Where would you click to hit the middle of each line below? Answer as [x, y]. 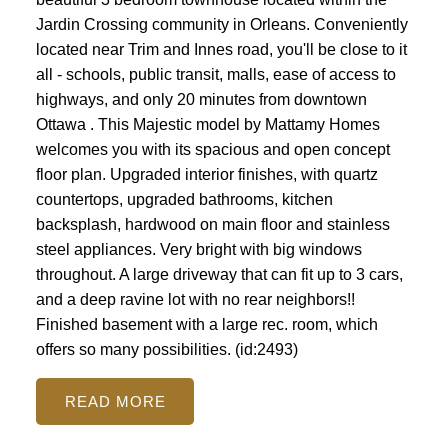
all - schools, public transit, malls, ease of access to [215, 75]
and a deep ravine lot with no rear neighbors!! [195, 300]
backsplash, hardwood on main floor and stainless [212, 225]
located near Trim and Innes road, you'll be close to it [221, 50]
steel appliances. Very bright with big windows [198, 250]
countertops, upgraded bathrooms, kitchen [184, 200]
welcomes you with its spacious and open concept [212, 150]
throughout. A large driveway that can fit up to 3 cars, [219, 275]
